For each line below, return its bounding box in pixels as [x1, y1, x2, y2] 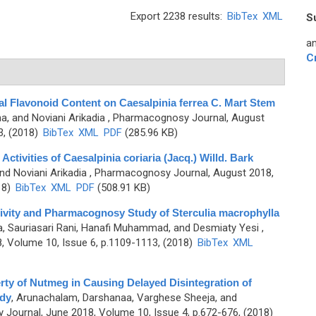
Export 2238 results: [130, 10, 225, 23]
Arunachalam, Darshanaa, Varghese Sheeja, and [16, 291, 237, 304]
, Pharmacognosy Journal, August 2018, [86, 166, 274, 179]
